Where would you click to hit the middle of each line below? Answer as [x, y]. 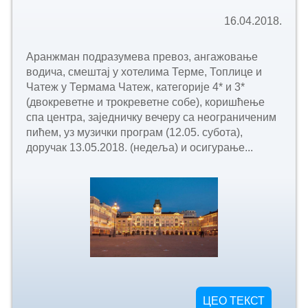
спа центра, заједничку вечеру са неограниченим [151, 117]
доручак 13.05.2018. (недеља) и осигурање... [139, 147]
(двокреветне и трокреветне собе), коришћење [145, 102]
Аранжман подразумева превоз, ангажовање [142, 56]
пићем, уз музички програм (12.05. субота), [134, 132]
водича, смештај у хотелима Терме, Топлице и [144, 71]
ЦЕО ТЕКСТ [234, 300]
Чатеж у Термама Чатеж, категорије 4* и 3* [135, 87]
